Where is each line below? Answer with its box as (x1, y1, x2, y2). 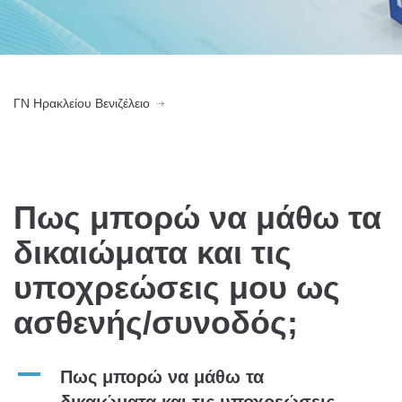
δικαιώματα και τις (13, 234, 292, 271)
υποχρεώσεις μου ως (13, 269, 340, 306)
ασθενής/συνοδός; (13, 304, 298, 341)
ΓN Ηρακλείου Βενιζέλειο (13, 96, 150, 110)
